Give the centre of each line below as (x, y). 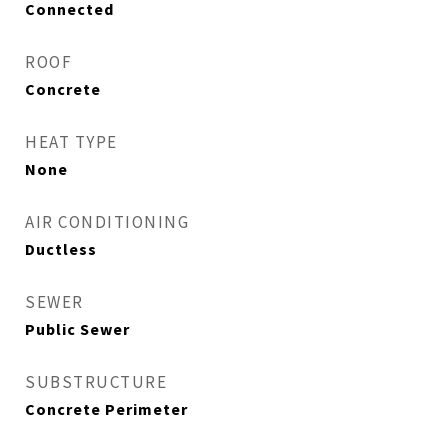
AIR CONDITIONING (107, 222)
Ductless (61, 249)
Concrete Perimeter (106, 409)
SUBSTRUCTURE (96, 382)
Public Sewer (77, 329)
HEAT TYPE (71, 142)
